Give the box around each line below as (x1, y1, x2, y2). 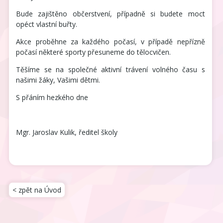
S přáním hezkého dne (16, 93, 89, 103)
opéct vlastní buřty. (16, 19, 78, 29)
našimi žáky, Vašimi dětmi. (16, 75, 101, 85)
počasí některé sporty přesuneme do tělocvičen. (16, 47, 171, 57)
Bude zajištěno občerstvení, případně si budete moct (16, 9, 205, 19)
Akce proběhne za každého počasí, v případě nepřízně (16, 37, 205, 47)
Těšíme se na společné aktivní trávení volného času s (16, 65, 205, 75)
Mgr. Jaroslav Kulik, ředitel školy (16, 127, 118, 137)
